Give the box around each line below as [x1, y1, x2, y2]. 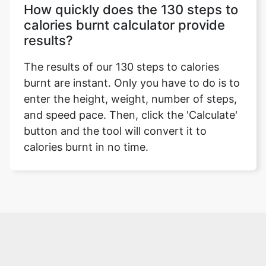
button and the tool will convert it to [24, 125, 207, 137]
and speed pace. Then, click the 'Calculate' [24, 109, 237, 121]
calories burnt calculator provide [24, 17, 225, 33]
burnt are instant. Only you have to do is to [24, 77, 240, 89]
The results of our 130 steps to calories [24, 61, 219, 73]
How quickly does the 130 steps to [24, 2, 238, 17]
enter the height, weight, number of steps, [24, 93, 237, 105]
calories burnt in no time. [24, 141, 148, 153]
